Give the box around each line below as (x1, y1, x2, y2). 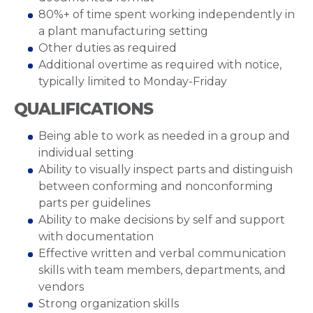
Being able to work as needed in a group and (38, 129, 290, 143)
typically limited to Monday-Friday (38, 75, 227, 88)
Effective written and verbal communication (38, 247, 286, 260)
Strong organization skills (38, 297, 179, 310)
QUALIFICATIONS (14, 99, 153, 119)
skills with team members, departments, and (38, 263, 286, 277)
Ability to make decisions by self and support (38, 213, 285, 226)
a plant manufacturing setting (38, 24, 208, 38)
